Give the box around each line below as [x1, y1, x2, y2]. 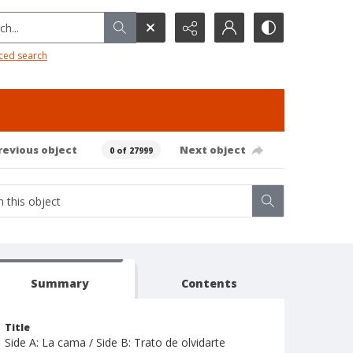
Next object [179, 142, 246, 157]
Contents [181, 276, 238, 291]
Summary [30, 276, 89, 291]
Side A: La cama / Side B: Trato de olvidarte [5, 335, 225, 350]
